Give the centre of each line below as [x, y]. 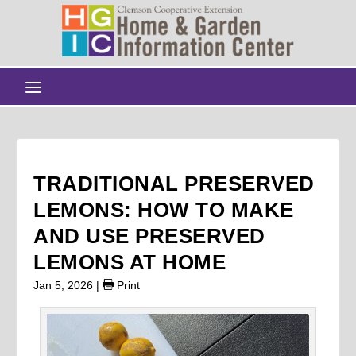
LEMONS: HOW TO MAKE [164, 209]
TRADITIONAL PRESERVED [174, 183]
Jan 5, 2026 [64, 285]
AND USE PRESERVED [149, 236]
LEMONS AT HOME [130, 262]
